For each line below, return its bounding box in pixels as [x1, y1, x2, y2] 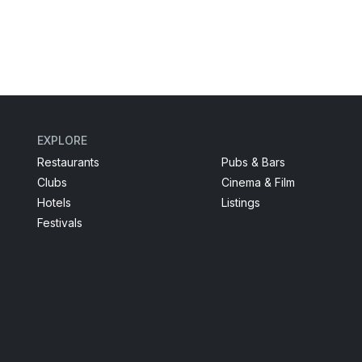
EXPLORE [37, 133, 87, 148]
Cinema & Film [221, 175, 295, 190]
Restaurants [37, 155, 99, 170]
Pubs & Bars [221, 155, 285, 170]
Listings [221, 196, 260, 210]
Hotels [37, 196, 71, 210]
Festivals [37, 216, 82, 230]
